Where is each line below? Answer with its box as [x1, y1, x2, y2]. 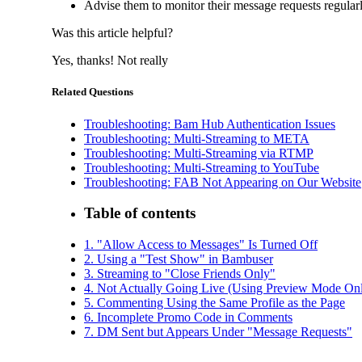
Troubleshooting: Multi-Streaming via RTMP [84, 145, 314, 160]
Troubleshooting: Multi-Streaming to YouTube [84, 160, 319, 175]
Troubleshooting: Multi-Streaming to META [84, 131, 309, 145]
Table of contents [84, 204, 196, 222]
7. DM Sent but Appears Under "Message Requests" [84, 325, 352, 339]
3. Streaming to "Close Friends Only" [84, 267, 276, 280]
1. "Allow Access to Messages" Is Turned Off [84, 238, 318, 251]
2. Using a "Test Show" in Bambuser [84, 252, 273, 266]
